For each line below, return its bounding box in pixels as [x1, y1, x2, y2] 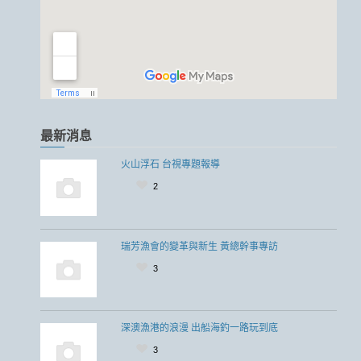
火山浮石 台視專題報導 [120, 156, 220, 170]
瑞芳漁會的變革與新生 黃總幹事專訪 [120, 238, 278, 252]
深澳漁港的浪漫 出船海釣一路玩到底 [120, 320, 278, 334]
